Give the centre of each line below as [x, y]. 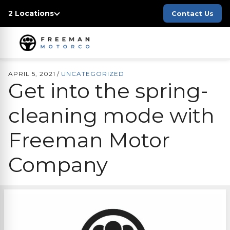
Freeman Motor [89, 140]
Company [58, 165]
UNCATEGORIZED [93, 74]
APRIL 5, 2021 [32, 74]
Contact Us [193, 13]
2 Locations [31, 13]
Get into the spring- [108, 91]
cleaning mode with [111, 115]
